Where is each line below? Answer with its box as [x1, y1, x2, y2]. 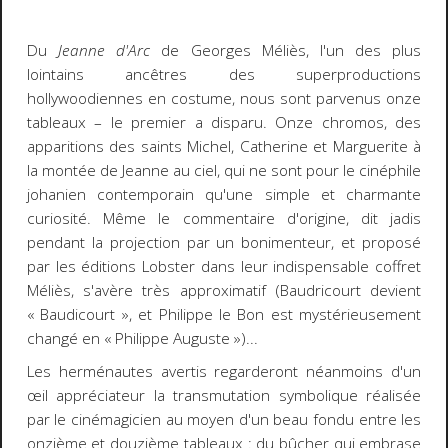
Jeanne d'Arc [57, 40, 151, 62]
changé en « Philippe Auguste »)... [26, 328, 258, 350]
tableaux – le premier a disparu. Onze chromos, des [26, 112, 422, 134]
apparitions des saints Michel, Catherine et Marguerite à [26, 136, 422, 158]
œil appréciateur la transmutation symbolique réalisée [26, 384, 422, 406]
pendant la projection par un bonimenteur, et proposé [26, 232, 422, 254]
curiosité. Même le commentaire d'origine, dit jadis [26, 208, 422, 230]
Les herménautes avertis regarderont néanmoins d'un [26, 360, 422, 382]
